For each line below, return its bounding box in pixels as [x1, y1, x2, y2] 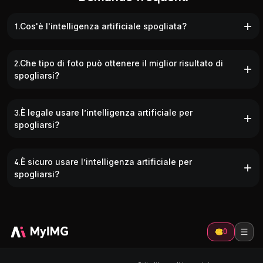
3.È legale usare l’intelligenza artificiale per [14, 107, 193, 118]
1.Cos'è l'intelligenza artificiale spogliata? [14, 21, 187, 32]
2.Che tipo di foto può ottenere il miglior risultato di [14, 58, 223, 69]
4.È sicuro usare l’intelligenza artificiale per [14, 157, 192, 167]
